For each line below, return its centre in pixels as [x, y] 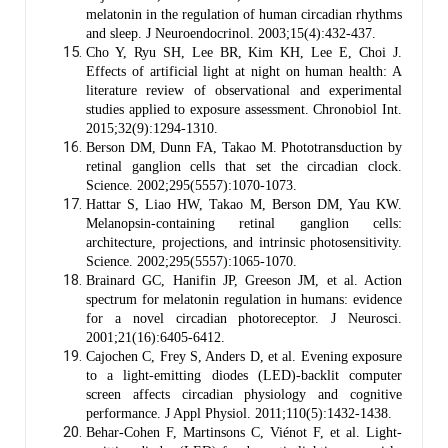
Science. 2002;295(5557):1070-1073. [191, 185]
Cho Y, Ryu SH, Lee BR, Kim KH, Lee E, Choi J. [244, 52]
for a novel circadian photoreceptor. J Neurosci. [244, 318]
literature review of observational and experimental [244, 90]
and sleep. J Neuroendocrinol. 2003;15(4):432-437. [231, 33]
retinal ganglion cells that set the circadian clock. [244, 166]
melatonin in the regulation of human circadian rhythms [244, 14]
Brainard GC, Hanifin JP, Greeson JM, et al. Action [244, 280]
